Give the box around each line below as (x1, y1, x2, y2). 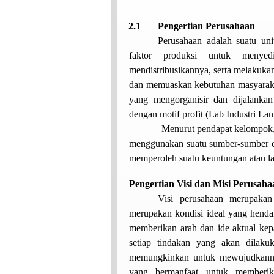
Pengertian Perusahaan (158, 20, 256, 31)
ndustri (229, 108, 258, 119)
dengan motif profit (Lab (129, 108, 226, 119)
